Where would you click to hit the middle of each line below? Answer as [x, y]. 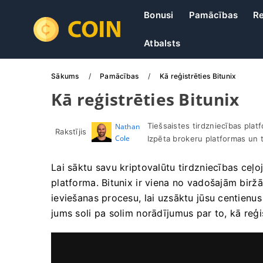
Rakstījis [71, 131]
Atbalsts [162, 43]
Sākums [66, 76]
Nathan [127, 127]
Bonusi [159, 15]
